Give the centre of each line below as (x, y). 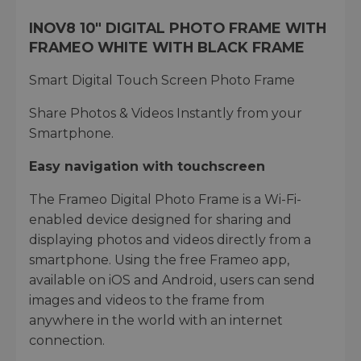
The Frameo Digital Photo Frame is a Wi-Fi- (165, 199)
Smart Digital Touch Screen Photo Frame (162, 80)
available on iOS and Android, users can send (172, 280)
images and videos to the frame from (147, 300)
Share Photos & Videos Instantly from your (166, 113)
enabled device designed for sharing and (160, 219)
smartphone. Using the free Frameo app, (159, 259)
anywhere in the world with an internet (156, 320)
